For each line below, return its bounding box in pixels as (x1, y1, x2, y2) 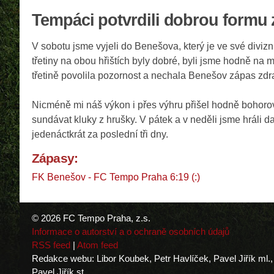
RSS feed (32, 239, 70, 250)
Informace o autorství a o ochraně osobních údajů (32, 226, 229, 237)
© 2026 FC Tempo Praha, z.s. (32, 212, 150, 223)
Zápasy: (32, 151, 78, 166)
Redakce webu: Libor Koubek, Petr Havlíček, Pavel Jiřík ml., (32, 253, 273, 264)
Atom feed (77, 239, 118, 250)
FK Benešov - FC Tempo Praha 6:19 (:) (32, 171, 200, 182)
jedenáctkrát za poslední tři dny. (32, 129, 168, 140)
